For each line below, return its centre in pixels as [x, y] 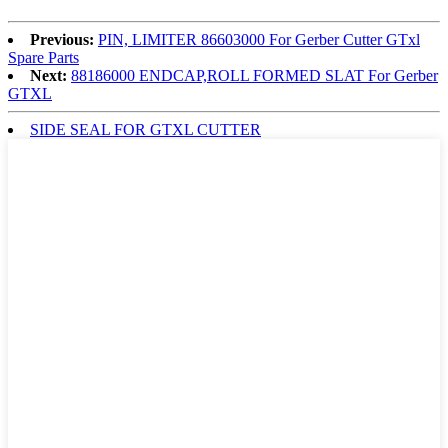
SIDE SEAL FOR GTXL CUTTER [145, 130]
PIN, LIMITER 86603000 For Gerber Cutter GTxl [259, 40]
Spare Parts [43, 58]
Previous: [62, 40]
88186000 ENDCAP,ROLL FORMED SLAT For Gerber [254, 76]
